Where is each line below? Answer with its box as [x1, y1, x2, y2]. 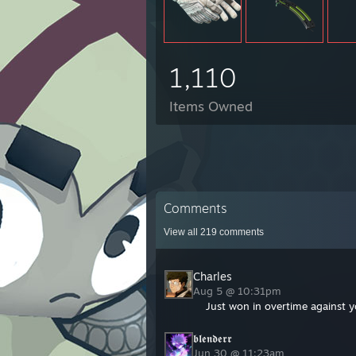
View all [164, 226, 200, 238]
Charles [193, 269, 232, 283]
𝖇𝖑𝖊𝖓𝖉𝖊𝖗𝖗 [193, 331, 232, 345]
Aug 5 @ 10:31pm [193, 284, 284, 297]
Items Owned [169, 98, 253, 114]
